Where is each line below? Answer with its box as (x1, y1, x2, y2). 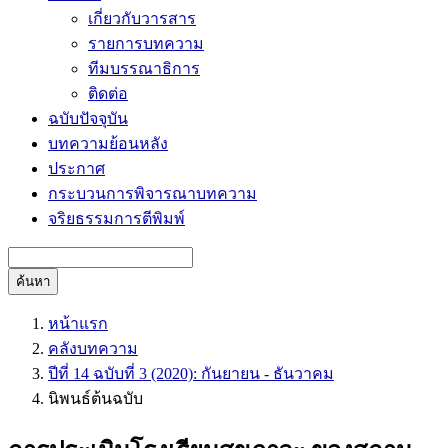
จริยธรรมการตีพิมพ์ (48, 210, 185, 227)
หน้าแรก (48, 315, 108, 332)
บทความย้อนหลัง (48, 135, 168, 152)
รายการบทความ (88, 35, 204, 52)
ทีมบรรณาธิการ (88, 60, 200, 77)
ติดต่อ (88, 85, 128, 102)
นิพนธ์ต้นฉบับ (48, 390, 143, 407)
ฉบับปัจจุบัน (48, 110, 128, 127)
